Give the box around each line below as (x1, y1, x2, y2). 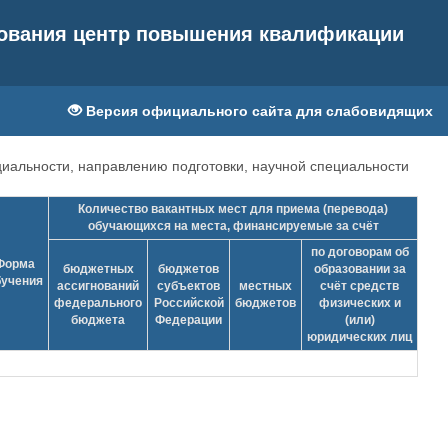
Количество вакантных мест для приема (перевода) (78, 202, 388, 216)
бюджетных (62, 262, 134, 276)
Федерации (155, 313, 222, 327)
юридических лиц (307, 330, 412, 344)
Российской (153, 296, 224, 310)
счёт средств (320, 279, 399, 293)
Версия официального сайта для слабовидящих (82, 103, 433, 119)
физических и (318, 296, 401, 310)
